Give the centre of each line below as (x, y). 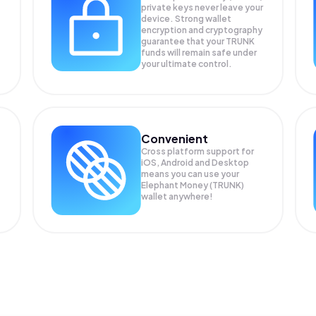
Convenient (175, 138)
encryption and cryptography (202, 30)
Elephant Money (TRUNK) (193, 185)
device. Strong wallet (187, 19)
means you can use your (190, 174)
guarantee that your (184, 41)
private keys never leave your (202, 7)
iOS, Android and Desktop (195, 162)
